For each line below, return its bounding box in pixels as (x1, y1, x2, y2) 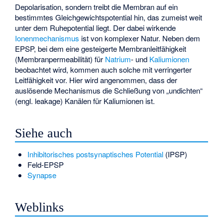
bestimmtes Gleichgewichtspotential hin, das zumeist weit (15, 12, 203, 23)
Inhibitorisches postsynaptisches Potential (27, 148, 163, 159)
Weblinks (15, 200, 64, 215)
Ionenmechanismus (15, 33, 80, 44)
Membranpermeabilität (17, 54, 91, 65)
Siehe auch (15, 125, 73, 140)
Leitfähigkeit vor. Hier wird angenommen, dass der (15, 75, 178, 86)
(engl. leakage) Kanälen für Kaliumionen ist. (15, 96, 155, 107)
